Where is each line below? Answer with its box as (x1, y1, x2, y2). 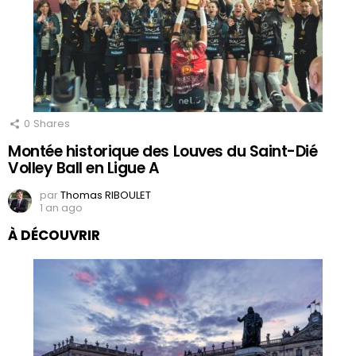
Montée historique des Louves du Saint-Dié (8, 141, 318, 163)
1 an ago (40, 200, 83, 216)
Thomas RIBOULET (60, 188, 151, 203)
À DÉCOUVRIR (8, 226, 100, 246)
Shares (33, 116, 70, 132)
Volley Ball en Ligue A (8, 157, 160, 180)
